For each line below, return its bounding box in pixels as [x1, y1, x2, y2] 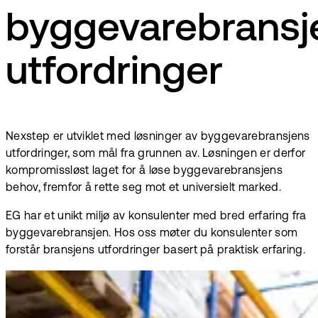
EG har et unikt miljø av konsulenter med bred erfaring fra [6, 210, 307, 222]
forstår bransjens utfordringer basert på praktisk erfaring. [6, 244, 305, 256]
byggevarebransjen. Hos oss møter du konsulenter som [6, 227, 298, 239]
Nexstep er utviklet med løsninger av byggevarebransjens [6, 131, 310, 143]
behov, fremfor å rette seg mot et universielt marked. [6, 182, 281, 194]
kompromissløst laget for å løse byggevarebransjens [6, 165, 283, 177]
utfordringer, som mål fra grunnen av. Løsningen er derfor [6, 148, 306, 160]
